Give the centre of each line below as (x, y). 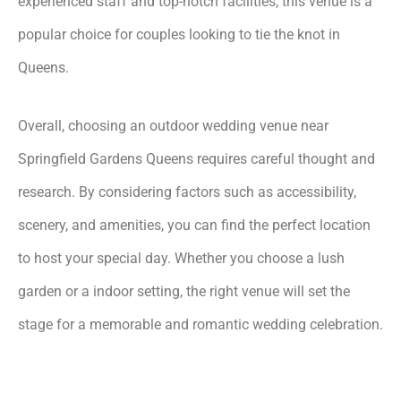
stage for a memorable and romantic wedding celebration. (200, 324)
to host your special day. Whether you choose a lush (181, 258)
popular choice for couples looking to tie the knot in (179, 34)
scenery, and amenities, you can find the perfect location (194, 225)
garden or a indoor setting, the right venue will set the (184, 291)
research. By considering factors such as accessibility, (187, 192)
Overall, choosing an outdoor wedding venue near (173, 125)
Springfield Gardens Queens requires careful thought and (196, 158)
